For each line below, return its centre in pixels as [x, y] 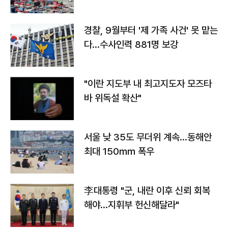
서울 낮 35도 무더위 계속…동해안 [148, 137]
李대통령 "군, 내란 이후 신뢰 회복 [147, 191]
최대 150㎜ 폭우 [119, 151]
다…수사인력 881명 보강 [131, 45]
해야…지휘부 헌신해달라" [132, 205]
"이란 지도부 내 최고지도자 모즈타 [148, 84]
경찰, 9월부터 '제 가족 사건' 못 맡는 [151, 30]
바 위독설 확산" [113, 98]
